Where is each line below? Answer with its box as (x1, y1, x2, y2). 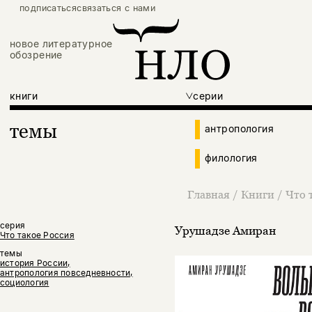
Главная (187, 188, 230, 201)
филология (205, 152, 258, 164)
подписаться (19, 3, 77, 14)
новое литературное (10, 38, 113, 50)
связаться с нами (77, 3, 156, 14)
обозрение (10, 49, 63, 61)
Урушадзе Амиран (174, 223, 276, 237)
